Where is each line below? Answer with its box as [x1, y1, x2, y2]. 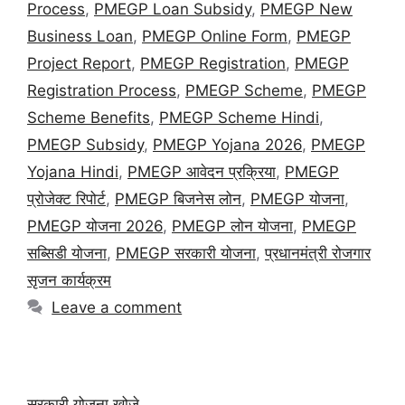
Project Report [27, 54, 131, 73]
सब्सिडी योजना [27, 244, 107, 263]
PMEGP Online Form [142, 27, 287, 46]
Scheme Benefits [27, 108, 150, 127]
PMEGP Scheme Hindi [159, 108, 319, 127]
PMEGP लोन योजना [172, 217, 293, 236]
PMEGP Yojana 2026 [153, 136, 302, 155]
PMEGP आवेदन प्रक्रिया [127, 163, 276, 182]
